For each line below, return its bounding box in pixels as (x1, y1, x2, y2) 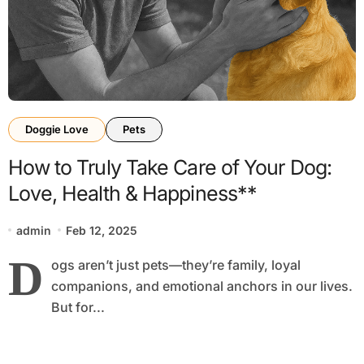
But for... (50, 298, 105, 315)
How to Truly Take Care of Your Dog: (7, 154, 332, 180)
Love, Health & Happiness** (7, 180, 258, 206)
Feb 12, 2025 (66, 223, 138, 237)
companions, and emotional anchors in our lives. (50, 277, 353, 294)
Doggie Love (24, 122, 89, 136)
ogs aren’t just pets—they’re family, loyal (50, 256, 301, 273)
